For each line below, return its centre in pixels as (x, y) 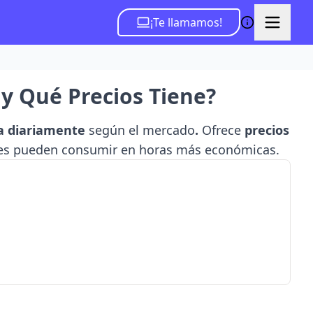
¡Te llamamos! (186, 22)
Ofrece (221, 130)
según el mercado (141, 130)
